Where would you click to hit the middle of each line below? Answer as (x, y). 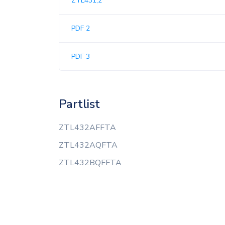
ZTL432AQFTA (88, 145)
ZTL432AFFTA (87, 128)
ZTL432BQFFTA (90, 163)
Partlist (79, 104)
